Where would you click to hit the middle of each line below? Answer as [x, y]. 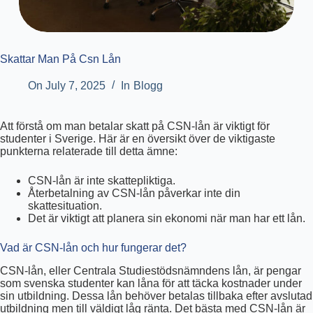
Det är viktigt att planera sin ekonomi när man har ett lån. [167, 219]
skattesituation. [65, 206]
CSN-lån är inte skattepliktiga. [102, 181]
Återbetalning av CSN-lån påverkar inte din [134, 194]
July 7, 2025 [76, 86]
